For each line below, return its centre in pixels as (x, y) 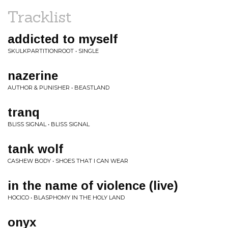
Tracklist (40, 17)
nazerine (33, 76)
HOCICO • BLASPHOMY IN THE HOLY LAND (66, 197)
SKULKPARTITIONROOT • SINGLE (53, 51)
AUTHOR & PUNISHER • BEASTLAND (59, 88)
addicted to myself (63, 39)
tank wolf (35, 149)
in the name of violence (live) (93, 186)
